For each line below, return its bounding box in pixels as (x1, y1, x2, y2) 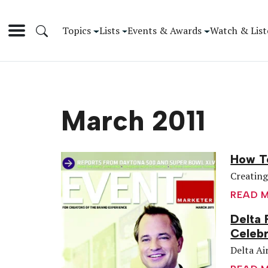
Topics (62, 23, 91, 37)
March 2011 (61, 103, 205, 138)
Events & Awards (127, 23, 202, 37)
